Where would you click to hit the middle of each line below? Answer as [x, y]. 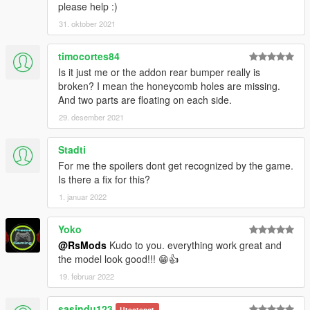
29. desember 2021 [91, 117]
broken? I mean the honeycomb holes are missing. [169, 85]
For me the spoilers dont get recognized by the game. [176, 165]
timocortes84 [89, 56]
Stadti [72, 149]
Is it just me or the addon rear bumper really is [159, 72]
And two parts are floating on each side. [145, 99]
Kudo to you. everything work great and [194, 245]
